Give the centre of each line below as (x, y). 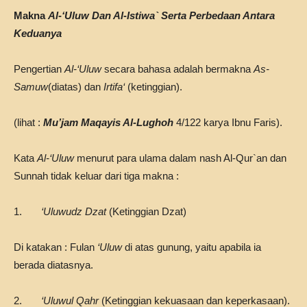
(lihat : (28, 122)
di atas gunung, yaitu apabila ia (193, 247)
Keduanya (38, 33)
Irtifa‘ (114, 87)
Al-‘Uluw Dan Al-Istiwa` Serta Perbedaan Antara (161, 15)
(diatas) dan (76, 87)
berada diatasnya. (53, 265)
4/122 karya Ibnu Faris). (228, 122)
